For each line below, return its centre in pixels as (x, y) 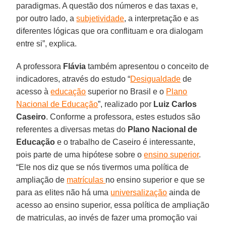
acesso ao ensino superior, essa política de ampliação (113, 205)
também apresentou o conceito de (148, 66)
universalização (139, 192)
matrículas (86, 180)
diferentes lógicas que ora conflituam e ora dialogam (110, 31)
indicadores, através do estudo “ (73, 79)
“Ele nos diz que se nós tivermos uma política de (103, 167)
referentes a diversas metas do (72, 129)
